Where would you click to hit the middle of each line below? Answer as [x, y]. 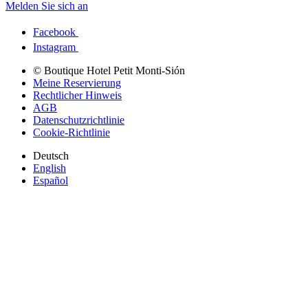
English [49, 168]
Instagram [56, 47]
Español [51, 180]
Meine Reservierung [77, 82]
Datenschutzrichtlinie [79, 120]
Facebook [56, 32]
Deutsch [51, 155]
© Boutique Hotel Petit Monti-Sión [109, 70]
